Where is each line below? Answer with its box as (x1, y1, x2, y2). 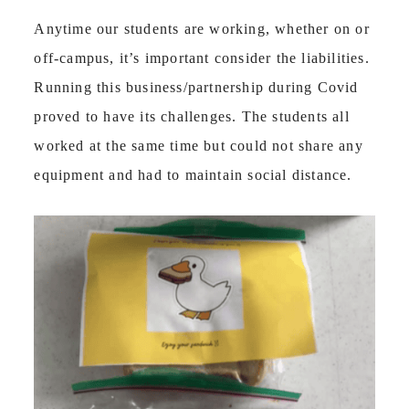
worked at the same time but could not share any (34, 138, 363, 154)
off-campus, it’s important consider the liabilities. (34, 50, 370, 67)
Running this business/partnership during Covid (34, 79, 359, 96)
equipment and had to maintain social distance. (34, 167, 357, 184)
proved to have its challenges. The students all (34, 109, 350, 125)
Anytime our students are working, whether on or (34, 21, 370, 37)
